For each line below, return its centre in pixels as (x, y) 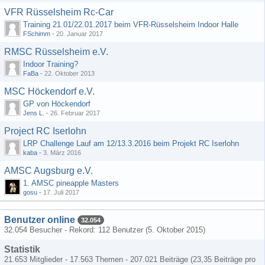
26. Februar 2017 (75, 113)
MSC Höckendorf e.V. (49, 91)
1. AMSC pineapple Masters (71, 183)
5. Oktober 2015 (175, 230)
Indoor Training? (51, 64)
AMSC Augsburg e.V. (49, 171)
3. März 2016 (62, 153)
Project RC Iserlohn (45, 131)
